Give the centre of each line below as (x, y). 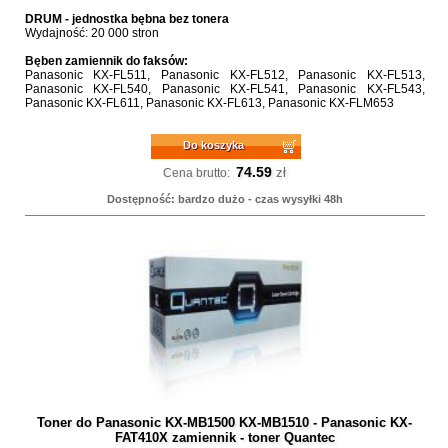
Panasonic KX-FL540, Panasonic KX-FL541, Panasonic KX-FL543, (224, 89)
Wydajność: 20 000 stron (91, 33)
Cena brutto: (197, 173)
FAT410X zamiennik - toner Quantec (224, 437)
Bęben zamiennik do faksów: (106, 61)
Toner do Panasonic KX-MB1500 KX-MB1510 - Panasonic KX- (225, 422)
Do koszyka (214, 145)
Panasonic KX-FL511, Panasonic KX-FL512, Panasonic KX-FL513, (224, 75)
